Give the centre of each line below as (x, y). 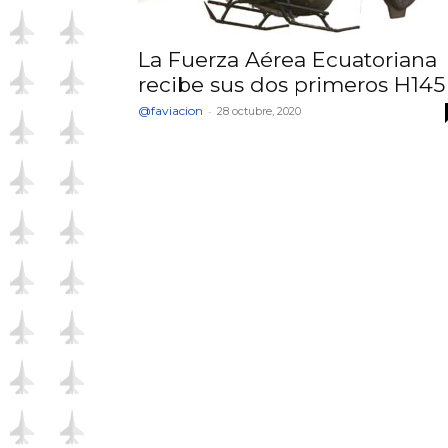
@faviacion (170, 110)
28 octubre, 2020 (259, 111)
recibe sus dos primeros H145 (291, 84)
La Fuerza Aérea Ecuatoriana (287, 59)
